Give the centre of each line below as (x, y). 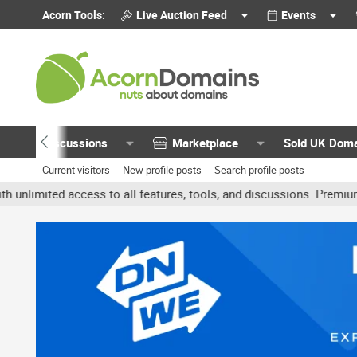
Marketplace (206, 143)
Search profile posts (259, 170)
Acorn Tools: (74, 15)
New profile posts (162, 170)
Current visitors (76, 170)
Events (299, 15)
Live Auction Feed (181, 15)
